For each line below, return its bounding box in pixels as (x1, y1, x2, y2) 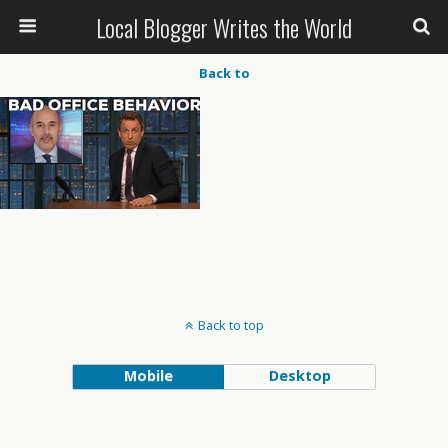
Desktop (268, 366, 331, 385)
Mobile (123, 366, 173, 385)
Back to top (197, 316, 264, 334)
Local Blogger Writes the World (96, 9, 352, 45)
